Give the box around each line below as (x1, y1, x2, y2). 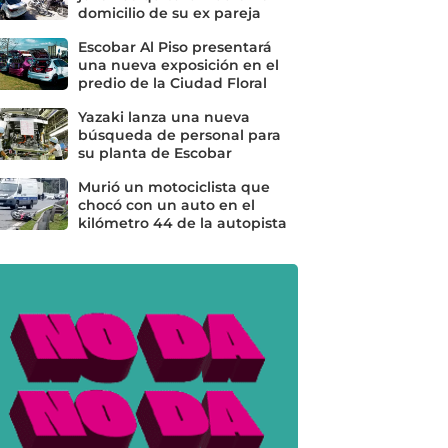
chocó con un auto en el (77, 197, 255, 214)
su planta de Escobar (77, 145, 232, 162)
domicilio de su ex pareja (77, 5, 261, 22)
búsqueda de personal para (77, 127, 281, 144)
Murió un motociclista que (77, 179, 270, 196)
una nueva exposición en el (77, 57, 279, 74)
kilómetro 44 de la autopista (77, 215, 287, 232)
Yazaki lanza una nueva (77, 109, 250, 126)
